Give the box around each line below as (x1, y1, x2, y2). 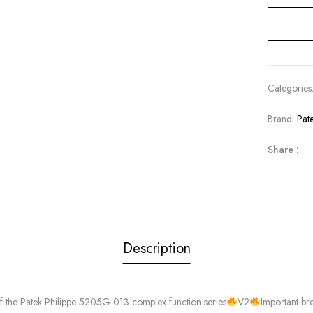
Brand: (268, 112, 298, 126)
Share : (268, 143, 300, 156)
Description (122, 238, 191, 259)
